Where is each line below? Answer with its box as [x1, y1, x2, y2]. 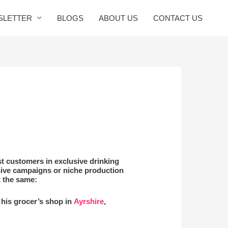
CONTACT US [153, 13, 203, 22]
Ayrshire [74, 197, 104, 206]
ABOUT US [99, 13, 138, 22]
